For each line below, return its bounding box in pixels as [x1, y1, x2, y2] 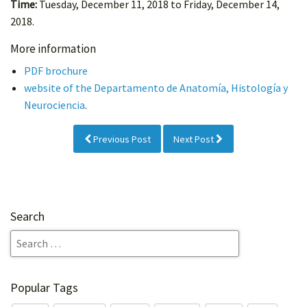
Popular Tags [10, 279, 78, 295]
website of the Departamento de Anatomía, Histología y [24, 81, 288, 95]
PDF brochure [24, 64, 88, 78]
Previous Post [90, 132, 151, 145]
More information [10, 41, 96, 57]
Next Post [173, 132, 217, 145]
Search [10, 208, 45, 224]
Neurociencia [24, 98, 85, 112]
